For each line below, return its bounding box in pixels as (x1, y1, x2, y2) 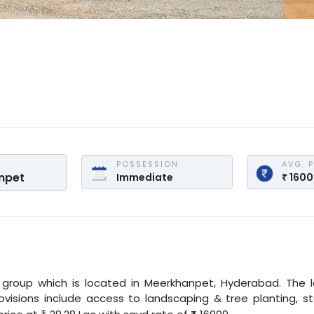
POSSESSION (116, 158, 179, 170)
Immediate (116, 170, 173, 185)
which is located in (33, 275, 140, 290)
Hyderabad (220, 275, 279, 290)
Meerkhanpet (144, 275, 214, 290)
